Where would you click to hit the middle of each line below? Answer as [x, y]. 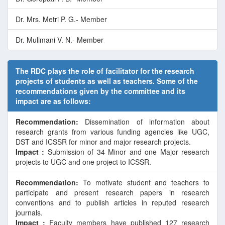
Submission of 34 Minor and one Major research [127, 152]
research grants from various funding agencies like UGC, [113, 132]
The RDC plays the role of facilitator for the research [105, 71]
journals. [29, 212]
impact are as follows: [53, 101]
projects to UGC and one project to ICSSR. [83, 162]
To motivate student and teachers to [144, 182]
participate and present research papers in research [113, 192]
